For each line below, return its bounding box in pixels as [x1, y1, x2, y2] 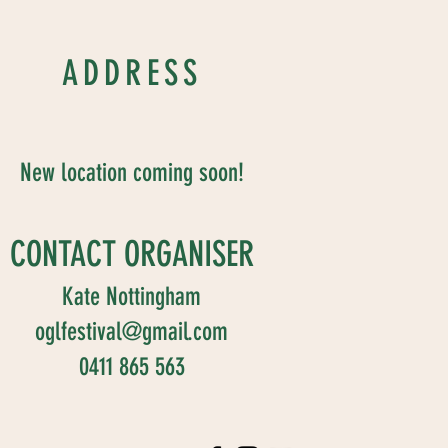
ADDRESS [61, 51, 203, 94]
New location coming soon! [19, 157, 244, 187]
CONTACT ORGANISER [9, 232, 254, 275]
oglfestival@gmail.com [35, 316, 229, 346]
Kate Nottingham [62, 281, 202, 311]
